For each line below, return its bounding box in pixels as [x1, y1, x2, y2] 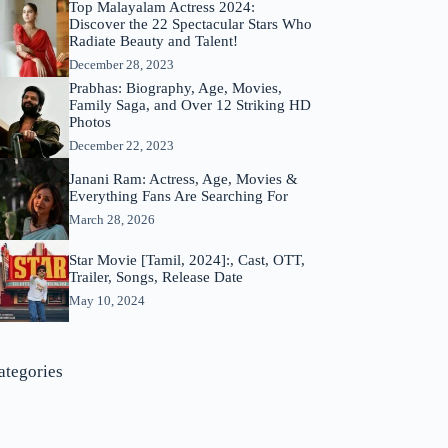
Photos [68, 114, 111, 131]
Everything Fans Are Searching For [68, 187, 288, 204]
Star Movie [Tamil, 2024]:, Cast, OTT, [68, 252, 305, 269]
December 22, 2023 [68, 138, 174, 154]
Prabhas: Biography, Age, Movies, [68, 80, 282, 97]
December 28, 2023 [68, 56, 174, 72]
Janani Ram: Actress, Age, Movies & [68, 170, 298, 187]
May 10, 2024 [68, 293, 145, 309]
